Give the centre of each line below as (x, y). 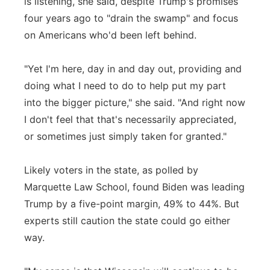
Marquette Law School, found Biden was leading (134, 187)
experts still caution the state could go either (127, 221)
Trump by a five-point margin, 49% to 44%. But (132, 204)
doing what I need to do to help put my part (125, 86)
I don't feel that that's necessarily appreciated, (130, 119)
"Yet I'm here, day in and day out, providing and (133, 69)
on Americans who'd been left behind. (110, 35)
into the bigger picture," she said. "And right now (135, 102)
